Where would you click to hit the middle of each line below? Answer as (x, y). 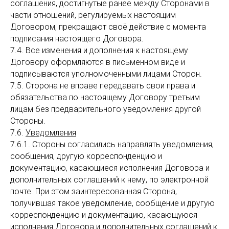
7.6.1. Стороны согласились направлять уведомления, (112, 144)
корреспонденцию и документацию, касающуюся (104, 215)
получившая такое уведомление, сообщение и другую (112, 203)
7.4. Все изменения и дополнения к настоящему (99, 50)
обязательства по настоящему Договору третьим (105, 97)
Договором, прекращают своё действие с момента (108, 27)
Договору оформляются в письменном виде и (98, 62)
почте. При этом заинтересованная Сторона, (94, 191)
